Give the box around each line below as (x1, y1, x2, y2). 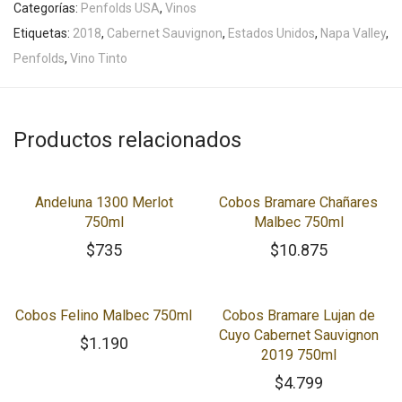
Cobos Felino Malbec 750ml (15, 307, 192, 324)
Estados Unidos (228, 26, 315, 40)
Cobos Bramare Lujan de (222, 307, 375, 324)
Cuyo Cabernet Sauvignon (218, 327, 379, 344)
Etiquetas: (13, 26, 73, 40)
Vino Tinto (70, 51, 127, 66)
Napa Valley (320, 26, 386, 40)
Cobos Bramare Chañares (219, 194, 378, 211)
